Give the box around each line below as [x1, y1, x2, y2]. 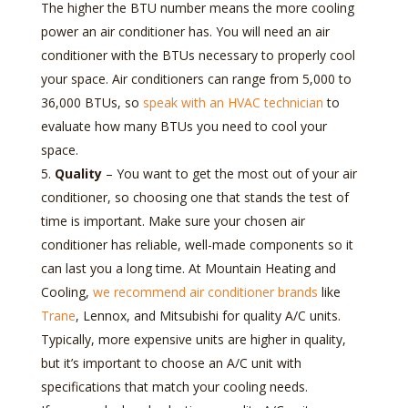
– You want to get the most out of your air [101, 164, 357, 182]
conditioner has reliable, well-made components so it [40, 235, 353, 253]
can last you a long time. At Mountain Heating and [40, 259, 336, 277]
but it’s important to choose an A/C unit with [40, 353, 301, 372]
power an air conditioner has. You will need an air [40, 22, 330, 40]
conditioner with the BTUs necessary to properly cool [40, 46, 355, 64]
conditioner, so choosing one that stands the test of [40, 188, 349, 206]
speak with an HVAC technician [142, 93, 323, 111]
